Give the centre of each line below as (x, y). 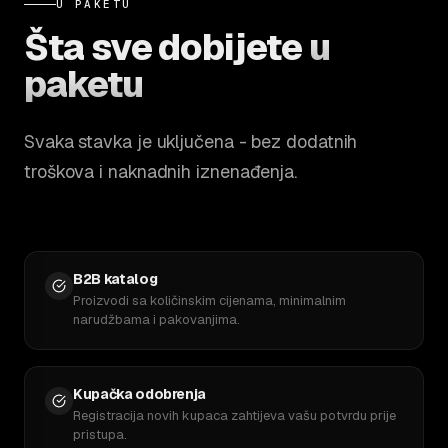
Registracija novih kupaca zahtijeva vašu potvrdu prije (234, 415)
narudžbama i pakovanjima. (156, 319)
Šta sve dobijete (166, 47)
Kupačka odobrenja (140, 394)
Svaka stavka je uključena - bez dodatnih (191, 141)
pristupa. (100, 434)
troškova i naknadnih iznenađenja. (161, 171)
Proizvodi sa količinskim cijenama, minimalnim (209, 300)
